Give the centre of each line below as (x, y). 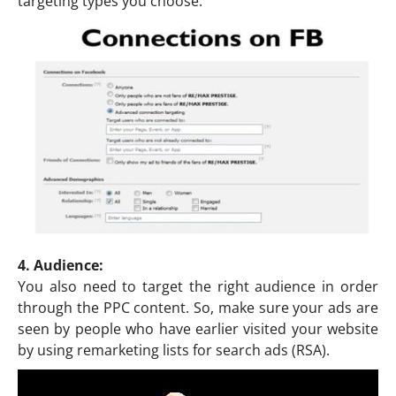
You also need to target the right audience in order (198, 286)
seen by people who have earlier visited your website (198, 328)
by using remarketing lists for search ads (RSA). (174, 350)
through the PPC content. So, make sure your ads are (198, 307)
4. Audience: (61, 265)
